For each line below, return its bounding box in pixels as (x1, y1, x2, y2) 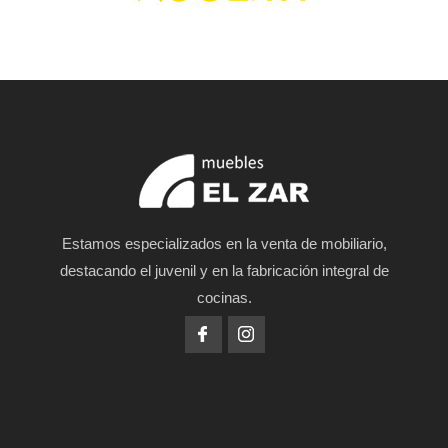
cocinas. (196, 288, 252, 306)
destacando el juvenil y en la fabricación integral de (59, 261, 389, 279)
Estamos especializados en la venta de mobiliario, (61, 234, 387, 252)
